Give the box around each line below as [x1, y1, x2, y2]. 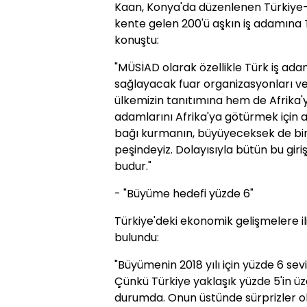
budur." [114, 158, 151, 175]
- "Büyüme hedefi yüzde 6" [114, 186, 254, 202]
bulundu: [114, 230, 159, 246]
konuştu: [114, 32, 159, 49]
